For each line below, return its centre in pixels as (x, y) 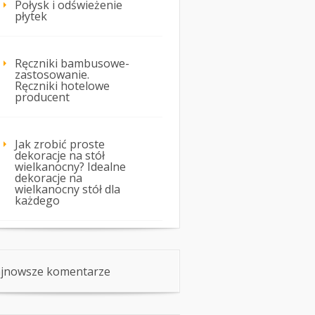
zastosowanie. (52, 75)
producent (42, 97)
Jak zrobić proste (60, 144)
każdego (37, 201)
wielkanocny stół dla (67, 189)
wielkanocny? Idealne (70, 167)
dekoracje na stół (60, 156)
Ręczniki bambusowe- (72, 64)
